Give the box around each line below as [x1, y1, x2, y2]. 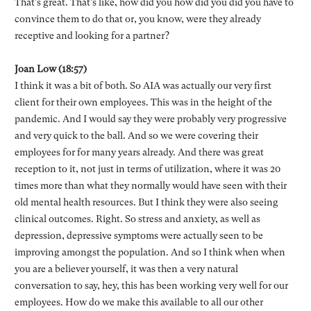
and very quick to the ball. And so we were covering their [14, 129, 258, 141]
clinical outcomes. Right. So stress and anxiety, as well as [14, 212, 260, 224]
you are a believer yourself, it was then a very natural [14, 262, 238, 274]
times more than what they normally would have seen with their [14, 179, 287, 191]
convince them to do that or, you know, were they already [14, 12, 261, 24]
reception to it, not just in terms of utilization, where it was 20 [14, 162, 280, 174]
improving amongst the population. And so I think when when [14, 246, 285, 258]
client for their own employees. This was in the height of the [14, 96, 272, 108]
